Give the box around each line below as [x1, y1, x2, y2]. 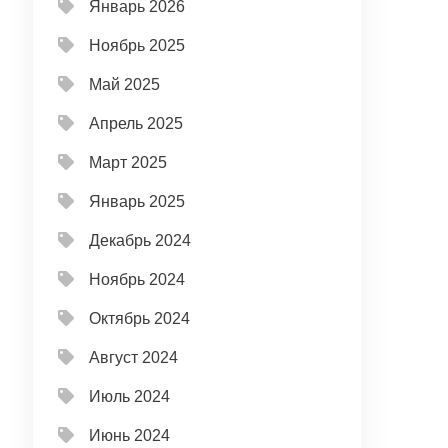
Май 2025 [89, 76, 161, 93]
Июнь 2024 [89, 427, 171, 444]
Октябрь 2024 [89, 310, 191, 327]
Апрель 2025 [89, 115, 184, 132]
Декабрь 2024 [89, 232, 192, 249]
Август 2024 [89, 349, 179, 366]
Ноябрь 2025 [89, 37, 186, 54]
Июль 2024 [89, 388, 171, 405]
